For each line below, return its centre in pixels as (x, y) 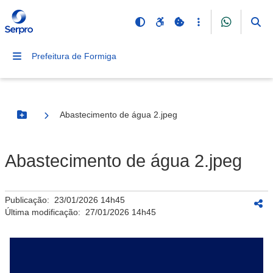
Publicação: (30, 200)
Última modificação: (45, 212)
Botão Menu (46, 120)
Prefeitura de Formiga (74, 56)
